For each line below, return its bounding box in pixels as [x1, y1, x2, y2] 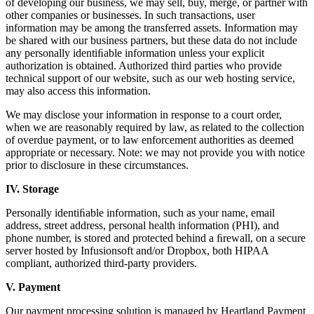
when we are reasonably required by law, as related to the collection [6, 121, 304, 134]
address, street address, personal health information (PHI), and [6, 219, 279, 232]
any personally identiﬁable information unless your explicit [6, 47, 264, 60]
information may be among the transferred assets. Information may [6, 22, 298, 34]
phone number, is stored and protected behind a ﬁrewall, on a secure [6, 232, 306, 245]
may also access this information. [6, 85, 151, 97]
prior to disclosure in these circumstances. [6, 159, 189, 172]
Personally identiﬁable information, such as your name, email [6, 207, 275, 219]
